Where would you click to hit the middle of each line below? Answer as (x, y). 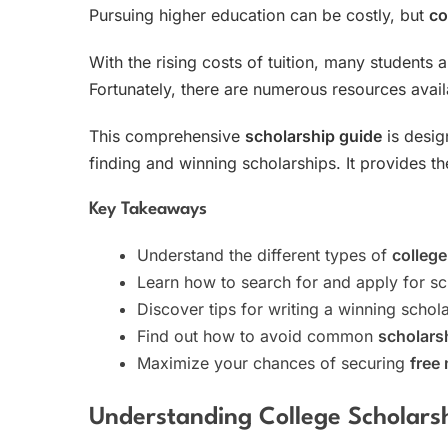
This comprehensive (167, 135)
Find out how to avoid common (257, 335)
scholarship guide (313, 135)
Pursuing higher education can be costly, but (259, 14)
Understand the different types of (264, 254)
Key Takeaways (148, 209)
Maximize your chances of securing (273, 362)
